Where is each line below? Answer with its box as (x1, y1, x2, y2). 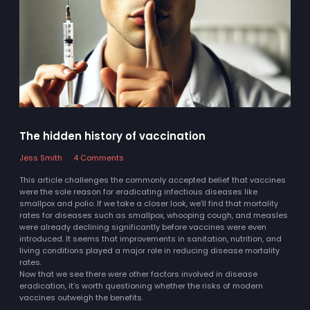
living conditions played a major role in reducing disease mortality (19, 244, 280, 256)
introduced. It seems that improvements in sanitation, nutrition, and (19, 232, 282, 244)
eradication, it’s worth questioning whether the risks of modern (19, 280, 263, 291)
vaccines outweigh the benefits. (19, 291, 143, 303)
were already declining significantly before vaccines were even (19, 221, 266, 232)
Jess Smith (19, 152, 62, 163)
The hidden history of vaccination (19, 128, 206, 143)
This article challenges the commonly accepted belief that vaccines (19, 174, 286, 185)
